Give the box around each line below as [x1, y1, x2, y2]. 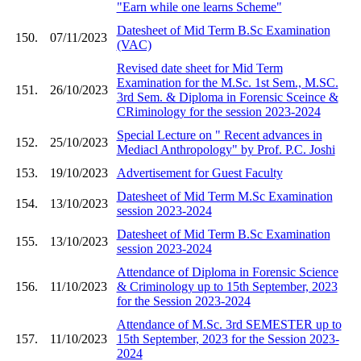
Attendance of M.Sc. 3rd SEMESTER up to [116, 317, 342, 331]
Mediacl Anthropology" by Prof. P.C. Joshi [116, 142, 335, 156]
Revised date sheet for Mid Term [116, 60, 283, 75]
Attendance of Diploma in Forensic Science [116, 264, 338, 279]
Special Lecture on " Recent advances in [116, 127, 322, 142]
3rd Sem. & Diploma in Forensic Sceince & [116, 89, 338, 104]
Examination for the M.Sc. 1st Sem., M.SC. [116, 75, 338, 89]
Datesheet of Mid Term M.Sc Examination [116, 189, 333, 203]
